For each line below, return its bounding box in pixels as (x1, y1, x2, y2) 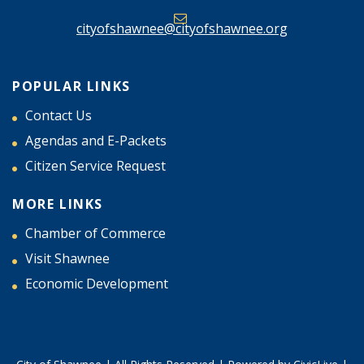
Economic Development (25, 274, 168, 292)
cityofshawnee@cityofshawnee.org (76, 19, 288, 37)
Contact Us (25, 106, 92, 124)
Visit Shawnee (25, 249, 110, 267)
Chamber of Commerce (25, 223, 166, 242)
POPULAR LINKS (12, 76, 131, 95)
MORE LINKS (12, 194, 103, 213)
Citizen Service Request (25, 156, 166, 175)
